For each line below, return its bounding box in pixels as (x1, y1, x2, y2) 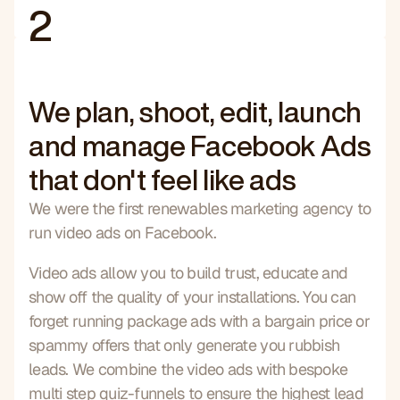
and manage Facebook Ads (29, 130, 371, 160)
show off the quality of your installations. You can (29, 286, 356, 307)
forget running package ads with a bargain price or (29, 310, 370, 331)
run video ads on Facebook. (29, 221, 217, 243)
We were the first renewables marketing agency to (29, 197, 371, 219)
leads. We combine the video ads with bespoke (29, 358, 348, 379)
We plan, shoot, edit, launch (29, 96, 362, 126)
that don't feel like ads (29, 164, 296, 194)
